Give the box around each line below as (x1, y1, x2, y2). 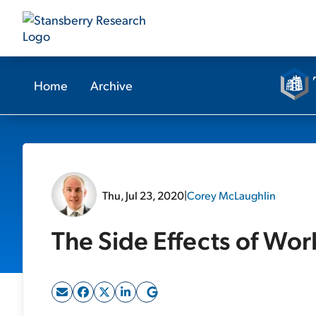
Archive (90, 77, 133, 93)
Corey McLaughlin (187, 187, 276, 202)
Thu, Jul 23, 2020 (102, 187, 184, 202)
